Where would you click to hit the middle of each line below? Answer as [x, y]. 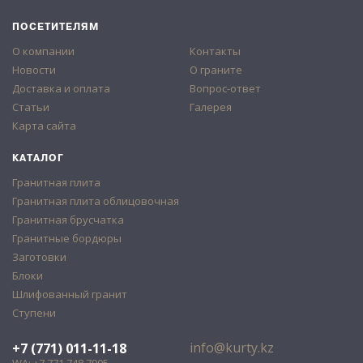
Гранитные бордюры [67, 238]
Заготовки [39, 256]
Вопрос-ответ [225, 88]
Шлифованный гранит [70, 294]
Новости [34, 69]
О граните [216, 69]
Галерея [211, 107]
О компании [43, 51]
